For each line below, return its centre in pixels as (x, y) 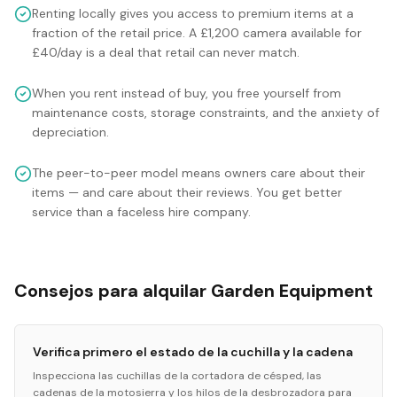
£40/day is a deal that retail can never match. (166, 52)
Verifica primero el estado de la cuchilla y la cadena (193, 352)
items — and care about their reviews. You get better (187, 192)
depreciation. (70, 132)
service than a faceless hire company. (141, 212)
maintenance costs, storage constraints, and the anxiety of (206, 113)
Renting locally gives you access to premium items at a (193, 13)
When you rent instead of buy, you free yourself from (187, 93)
